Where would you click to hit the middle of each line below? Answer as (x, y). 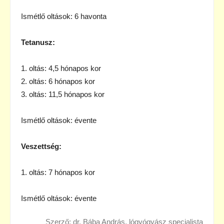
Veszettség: (41, 146)
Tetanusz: (38, 42)
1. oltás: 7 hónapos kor (58, 172)
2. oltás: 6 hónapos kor (58, 81)
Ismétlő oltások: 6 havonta (64, 16)
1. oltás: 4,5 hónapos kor (61, 68)
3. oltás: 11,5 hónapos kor (63, 94)
